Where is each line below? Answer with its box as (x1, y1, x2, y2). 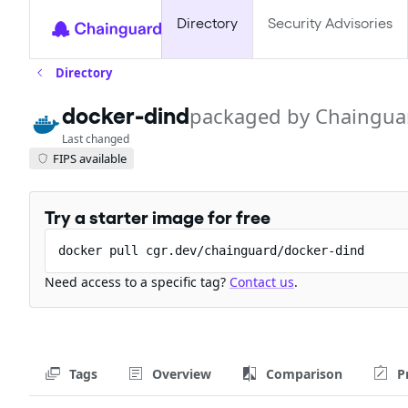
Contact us (229, 273, 294, 291)
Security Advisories (268, 15, 393, 32)
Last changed (62, 131, 129, 147)
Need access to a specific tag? (45, 273, 229, 291)
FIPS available (53, 149, 127, 167)
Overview (152, 364, 211, 382)
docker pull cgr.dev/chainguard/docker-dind (58, 243, 364, 258)
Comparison (266, 364, 342, 382)
